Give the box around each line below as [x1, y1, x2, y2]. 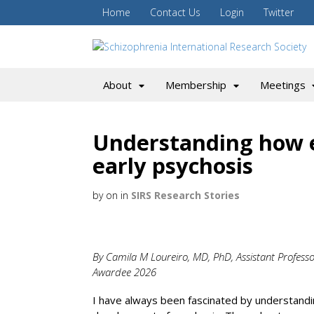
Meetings [259, 78, 306, 92]
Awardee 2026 [93, 264, 156, 279]
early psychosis [93, 151, 253, 180]
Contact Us [150, 6, 200, 19]
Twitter [264, 6, 294, 19]
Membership [165, 78, 226, 92]
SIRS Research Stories [131, 189, 240, 203]
